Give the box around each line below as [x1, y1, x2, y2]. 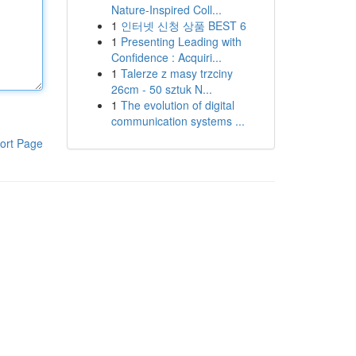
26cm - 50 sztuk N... [110, 81, 212, 97]
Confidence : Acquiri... [110, 49, 222, 65]
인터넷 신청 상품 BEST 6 [120, 17, 246, 33]
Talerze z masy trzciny [120, 65, 233, 81]
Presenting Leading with [120, 33, 242, 49]
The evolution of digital [120, 97, 234, 113]
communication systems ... [110, 113, 245, 129]
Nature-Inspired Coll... [110, 2, 222, 17]
